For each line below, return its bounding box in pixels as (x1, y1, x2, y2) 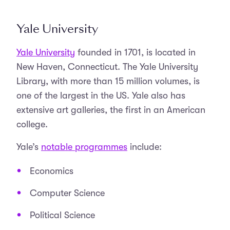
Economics (30, 166, 73, 176)
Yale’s (16, 142, 41, 152)
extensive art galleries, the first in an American (16, 105, 205, 115)
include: (127, 142, 162, 152)
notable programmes (41, 142, 127, 152)
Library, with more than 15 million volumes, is (16, 76, 200, 86)
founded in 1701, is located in (75, 47, 196, 57)
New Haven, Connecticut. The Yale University (16, 62, 198, 72)
